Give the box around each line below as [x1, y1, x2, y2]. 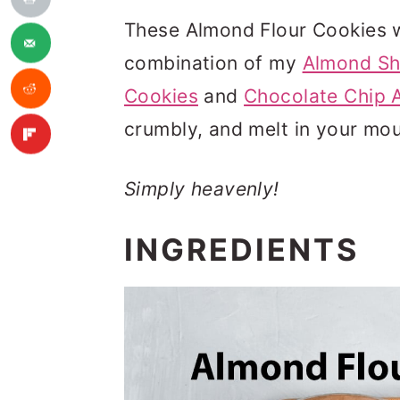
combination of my [124, 52, 303, 74]
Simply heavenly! [124, 178, 279, 200]
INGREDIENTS [124, 231, 359, 268]
